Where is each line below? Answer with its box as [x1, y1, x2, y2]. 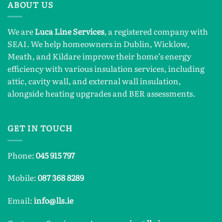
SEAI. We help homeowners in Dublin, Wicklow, [7, 38, 189, 50]
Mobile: [7, 171, 38, 184]
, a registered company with [104, 25, 208, 38]
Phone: [7, 149, 36, 161]
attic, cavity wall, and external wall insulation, [7, 75, 181, 87]
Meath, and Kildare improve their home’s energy [7, 50, 191, 62]
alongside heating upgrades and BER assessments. [7, 87, 195, 100]
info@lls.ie [34, 194, 73, 207]
